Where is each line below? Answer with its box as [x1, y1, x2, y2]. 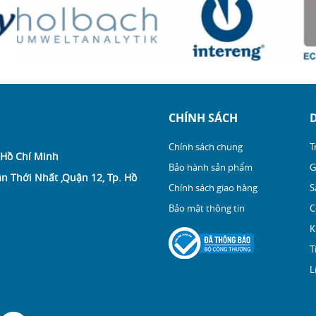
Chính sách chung [169, 140, 243, 153]
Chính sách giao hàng [169, 181, 257, 194]
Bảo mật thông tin [169, 201, 245, 214]
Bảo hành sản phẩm [169, 160, 253, 174]
